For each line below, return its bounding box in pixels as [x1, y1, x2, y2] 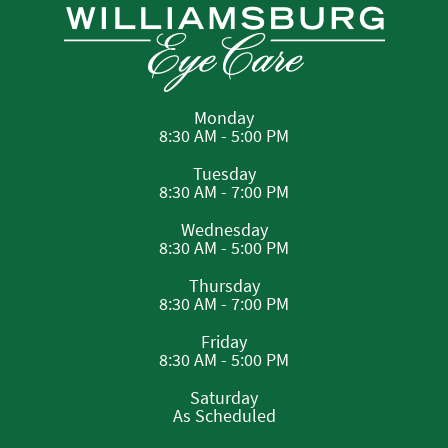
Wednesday [180, 217, 268, 241]
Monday [194, 105, 254, 129]
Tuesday [192, 161, 256, 185]
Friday [201, 329, 247, 353]
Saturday [190, 385, 258, 409]
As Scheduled [172, 403, 276, 427]
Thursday [188, 273, 260, 297]
